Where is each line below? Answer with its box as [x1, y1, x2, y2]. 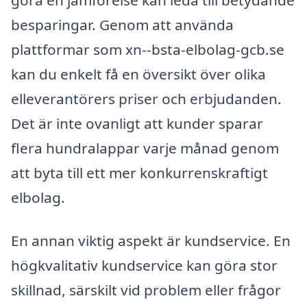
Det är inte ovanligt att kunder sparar [11, 113, 263, 133]
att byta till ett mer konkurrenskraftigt [11, 162, 268, 182]
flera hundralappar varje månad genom [11, 138, 279, 158]
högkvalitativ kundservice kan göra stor [11, 256, 278, 275]
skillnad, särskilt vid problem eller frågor [11, 280, 281, 300]
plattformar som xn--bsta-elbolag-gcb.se [11, 39, 284, 59]
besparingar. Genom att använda [11, 14, 234, 34]
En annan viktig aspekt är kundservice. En [11, 231, 291, 251]
